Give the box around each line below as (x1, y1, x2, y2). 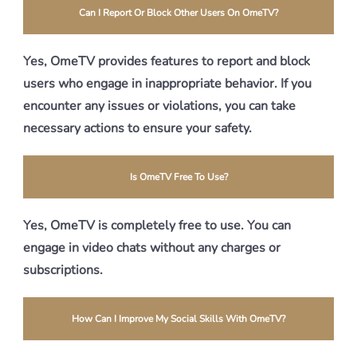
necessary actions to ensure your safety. (23, 120, 252, 137)
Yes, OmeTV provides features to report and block (23, 53, 310, 70)
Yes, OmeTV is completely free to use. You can (23, 217, 291, 234)
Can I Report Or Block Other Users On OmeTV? (79, 6, 278, 19)
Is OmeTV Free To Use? (129, 171, 228, 183)
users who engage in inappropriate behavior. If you (23, 75, 312, 92)
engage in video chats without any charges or (23, 239, 280, 257)
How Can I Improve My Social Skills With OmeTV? (72, 312, 285, 325)
